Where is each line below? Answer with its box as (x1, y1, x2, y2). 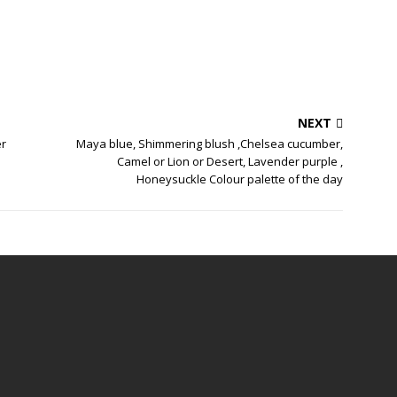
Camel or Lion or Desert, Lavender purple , (117, 153, 344, 169)
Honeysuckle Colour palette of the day (136, 171, 344, 187)
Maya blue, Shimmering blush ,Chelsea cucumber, (76, 136, 344, 152)
